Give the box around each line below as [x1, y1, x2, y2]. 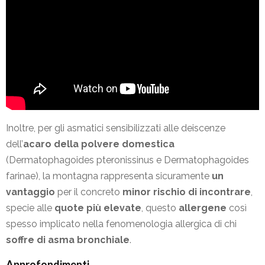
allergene [179, 202, 227, 214]
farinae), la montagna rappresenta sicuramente [6, 170, 212, 182]
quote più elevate [54, 202, 141, 214]
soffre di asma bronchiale [6, 234, 130, 246]
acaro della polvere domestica [23, 138, 174, 150]
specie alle [6, 202, 54, 214]
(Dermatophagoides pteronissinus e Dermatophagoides [6, 154, 249, 166]
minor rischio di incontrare [122, 186, 251, 198]
